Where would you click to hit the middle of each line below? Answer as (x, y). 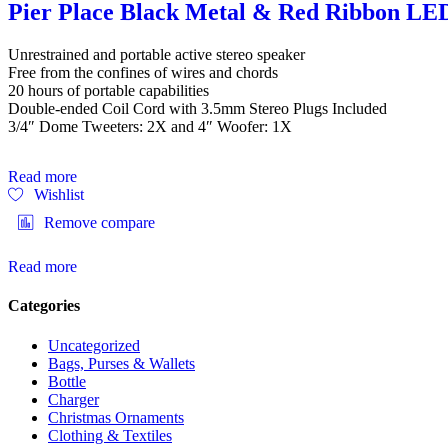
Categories (44, 306)
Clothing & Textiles (110, 435)
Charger (73, 399)
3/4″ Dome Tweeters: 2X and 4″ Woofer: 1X (150, 127)
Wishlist (59, 195)
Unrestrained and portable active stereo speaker (156, 55)
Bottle (67, 381)
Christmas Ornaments (116, 417)
